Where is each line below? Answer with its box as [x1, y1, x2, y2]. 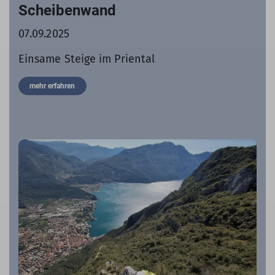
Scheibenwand [18, 1, 117, 19]
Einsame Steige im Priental [18, 52, 155, 66]
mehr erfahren [29, 81, 76, 90]
